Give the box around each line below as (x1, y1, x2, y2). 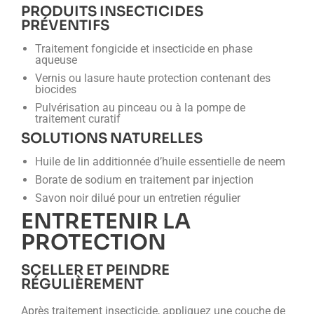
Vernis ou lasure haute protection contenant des (35, 71, 271, 85)
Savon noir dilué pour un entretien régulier (35, 191, 240, 205)
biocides (35, 83, 76, 96)
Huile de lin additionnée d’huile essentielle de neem (35, 155, 285, 168)
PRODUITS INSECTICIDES (21, 3, 203, 20)
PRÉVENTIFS (21, 17, 109, 34)
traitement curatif (35, 112, 121, 125)
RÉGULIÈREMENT (21, 275, 144, 293)
